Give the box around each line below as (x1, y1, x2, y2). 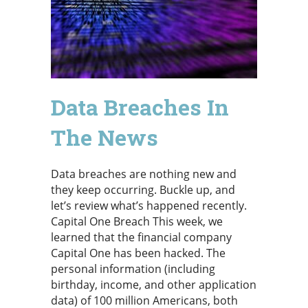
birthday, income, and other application (51, 276, 256, 292)
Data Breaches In (51, 91, 229, 122)
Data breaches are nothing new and (51, 166, 236, 181)
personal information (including (51, 261, 215, 276)
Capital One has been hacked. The (51, 245, 225, 261)
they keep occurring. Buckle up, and (51, 181, 235, 197)
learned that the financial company (51, 229, 232, 245)
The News (51, 122, 158, 152)
